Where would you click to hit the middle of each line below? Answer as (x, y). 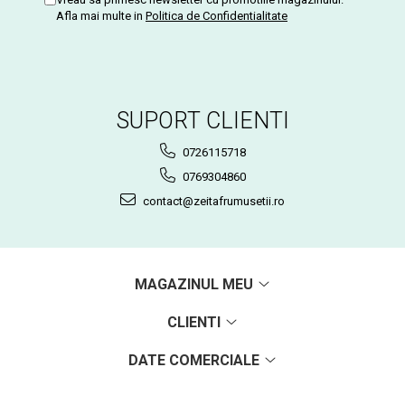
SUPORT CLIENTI (202, 120)
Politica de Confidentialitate (217, 15)
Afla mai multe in (101, 15)
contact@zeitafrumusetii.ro (212, 201)
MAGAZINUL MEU (195, 284)
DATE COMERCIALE (195, 360)
